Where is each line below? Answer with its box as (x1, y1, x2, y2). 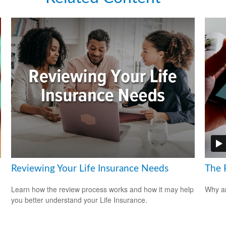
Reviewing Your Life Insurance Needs (11, 164, 169, 174)
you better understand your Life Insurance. (11, 194, 148, 205)
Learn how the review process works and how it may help (11, 184, 194, 194)
